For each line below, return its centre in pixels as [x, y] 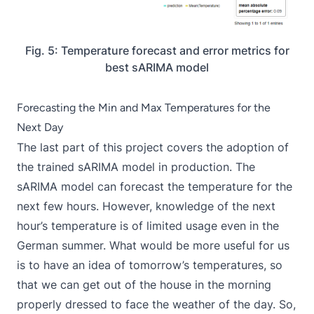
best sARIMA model [157, 68]
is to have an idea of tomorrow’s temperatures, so [150, 265]
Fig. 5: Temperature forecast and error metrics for [157, 51]
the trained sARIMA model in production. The [136, 167]
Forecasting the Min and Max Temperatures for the [144, 108]
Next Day [40, 128]
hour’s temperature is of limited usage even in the [148, 226]
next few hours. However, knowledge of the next [146, 206]
